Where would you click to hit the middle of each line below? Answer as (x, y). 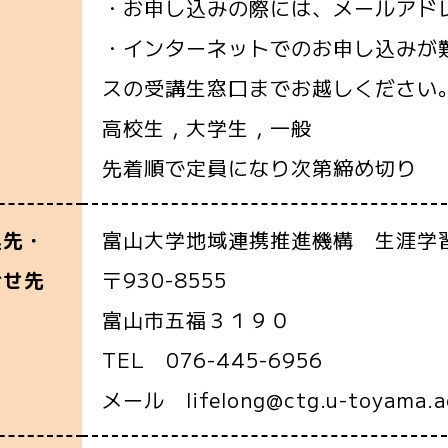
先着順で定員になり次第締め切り (259, 167)
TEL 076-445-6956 (212, 359)
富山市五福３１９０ (196, 319)
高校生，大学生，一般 (207, 127)
